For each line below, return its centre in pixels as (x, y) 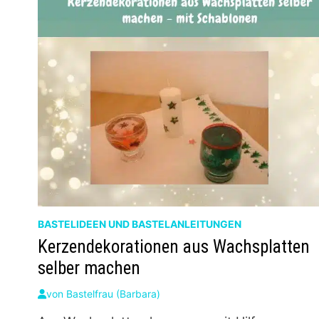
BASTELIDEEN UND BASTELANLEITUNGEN (140, 224)
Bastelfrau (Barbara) (114, 294)
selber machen (89, 268)
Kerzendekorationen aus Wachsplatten (174, 247)
